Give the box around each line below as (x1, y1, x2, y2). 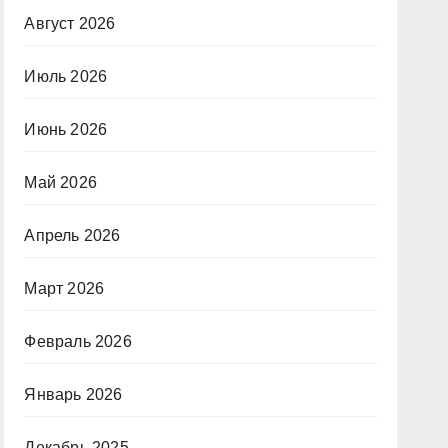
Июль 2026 (24, 68, 108, 85)
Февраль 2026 (24, 333, 132, 350)
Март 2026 (24, 280, 105, 297)
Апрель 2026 (24, 227, 121, 244)
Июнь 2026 (24, 121, 108, 138)
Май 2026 (24, 174, 97, 191)
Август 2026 (24, 15, 116, 32)
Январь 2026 (24, 386, 123, 403)
